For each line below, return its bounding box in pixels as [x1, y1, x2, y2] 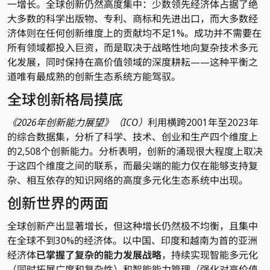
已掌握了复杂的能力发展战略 [36, 248, 162, 262]
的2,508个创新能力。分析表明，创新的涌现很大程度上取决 [7, 144, 263, 158]
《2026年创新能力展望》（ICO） [7, 115, 148, 129]
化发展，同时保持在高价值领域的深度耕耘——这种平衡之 [7, 55, 258, 69]
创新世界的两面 [7, 192, 108, 213]
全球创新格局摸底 [7, 89, 123, 109]
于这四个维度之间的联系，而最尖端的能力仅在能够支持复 [7, 159, 258, 172]
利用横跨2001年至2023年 [148, 115, 259, 129]
